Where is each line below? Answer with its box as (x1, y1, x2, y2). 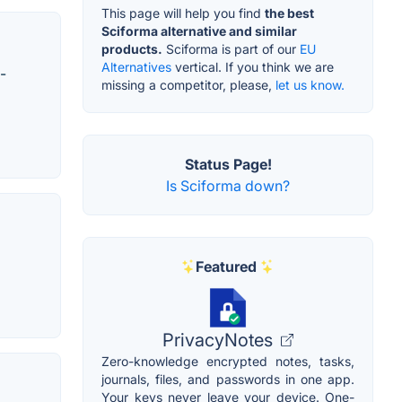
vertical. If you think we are (171, 59, 334, 74)
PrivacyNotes (162, 329, 277, 351)
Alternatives (101, 59, 171, 74)
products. (101, 41, 162, 57)
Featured (196, 258, 257, 275)
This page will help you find (101, 5, 265, 21)
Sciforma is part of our (162, 41, 300, 57)
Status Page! (184, 155, 272, 173)
